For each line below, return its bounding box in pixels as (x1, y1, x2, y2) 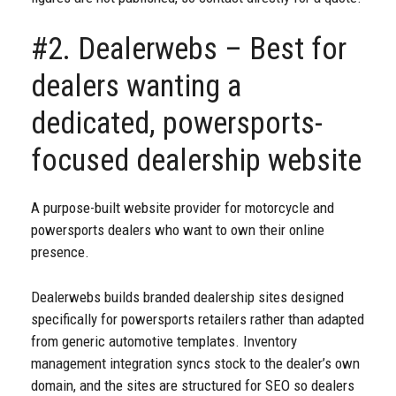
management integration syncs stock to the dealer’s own (31, 354, 360, 372)
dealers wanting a (31, 68, 241, 105)
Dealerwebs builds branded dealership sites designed (31, 287, 344, 306)
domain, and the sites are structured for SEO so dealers (31, 376, 354, 394)
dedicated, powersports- (31, 105, 323, 142)
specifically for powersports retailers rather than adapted (31, 309, 364, 328)
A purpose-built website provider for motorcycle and (31, 199, 334, 217)
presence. (31, 243, 89, 262)
